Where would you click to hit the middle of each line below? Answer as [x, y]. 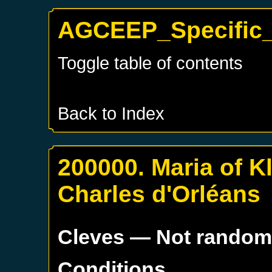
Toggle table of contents [151, 63]
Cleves [91, 236]
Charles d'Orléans [159, 194]
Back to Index [111, 113]
